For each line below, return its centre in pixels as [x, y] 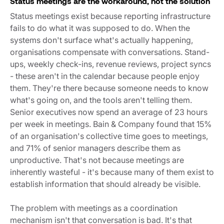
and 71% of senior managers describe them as [95, 148]
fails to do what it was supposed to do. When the [100, 28]
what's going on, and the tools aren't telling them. [102, 100]
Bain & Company [124, 124]
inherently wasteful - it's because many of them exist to [112, 172]
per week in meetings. [51, 124]
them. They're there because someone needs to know [109, 88]
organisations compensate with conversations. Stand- [110, 52]
